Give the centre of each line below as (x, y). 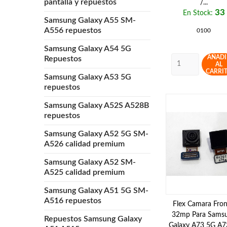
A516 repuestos (73, 200)
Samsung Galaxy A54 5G (88, 48)
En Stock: (198, 13)
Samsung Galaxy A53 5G (88, 77)
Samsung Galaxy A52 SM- (90, 162)
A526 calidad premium (84, 144)
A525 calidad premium (84, 172)
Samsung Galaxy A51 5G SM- (96, 190)
